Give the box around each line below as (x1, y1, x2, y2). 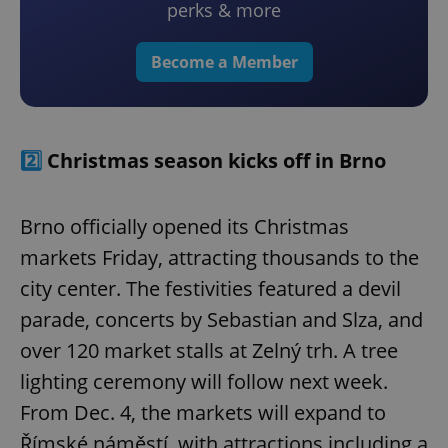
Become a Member (150, 51, 298, 74)
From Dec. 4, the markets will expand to (20, 399, 386, 427)
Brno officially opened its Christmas (20, 213, 349, 241)
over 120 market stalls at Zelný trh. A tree (20, 337, 398, 365)
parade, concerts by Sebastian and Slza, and (20, 306, 423, 334)
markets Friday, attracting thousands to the (20, 244, 419, 272)
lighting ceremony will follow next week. (20, 368, 388, 396)
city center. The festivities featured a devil (20, 275, 401, 303)
